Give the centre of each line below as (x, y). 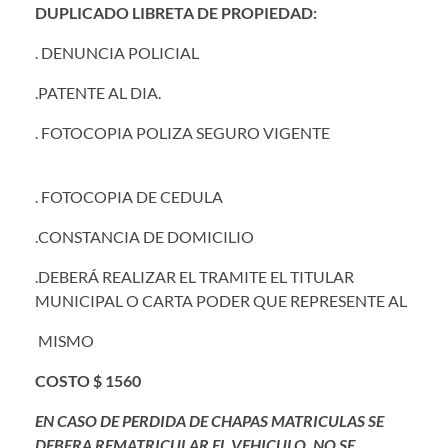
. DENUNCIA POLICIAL (117, 52)
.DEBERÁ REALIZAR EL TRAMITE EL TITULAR (196, 276)
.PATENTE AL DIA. (98, 92)
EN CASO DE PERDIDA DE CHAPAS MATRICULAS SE (209, 420)
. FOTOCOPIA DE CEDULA (129, 196)
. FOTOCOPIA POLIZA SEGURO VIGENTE (182, 132)
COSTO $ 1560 (88, 380)
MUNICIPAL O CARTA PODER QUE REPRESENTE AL (222, 300)
